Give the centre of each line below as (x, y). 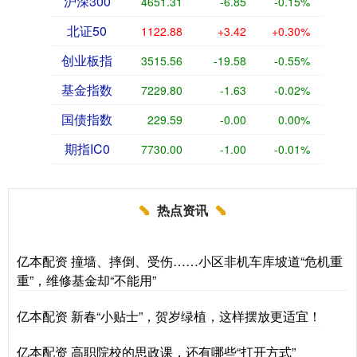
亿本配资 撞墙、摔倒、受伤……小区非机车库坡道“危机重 (180, 261)
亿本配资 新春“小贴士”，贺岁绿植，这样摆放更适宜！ (169, 316)
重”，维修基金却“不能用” (86, 280)
